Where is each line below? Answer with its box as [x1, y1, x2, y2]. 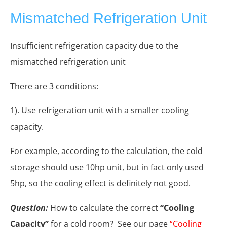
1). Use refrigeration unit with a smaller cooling [10, 105, 189, 117]
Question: [10, 202, 48, 214]
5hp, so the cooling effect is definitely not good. [10, 178, 191, 190]
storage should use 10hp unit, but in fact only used [10, 162, 204, 173]
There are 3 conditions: [10, 81, 98, 92]
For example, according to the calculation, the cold [10, 145, 203, 157]
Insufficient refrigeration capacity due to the [10, 40, 178, 52]
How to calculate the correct [48, 202, 160, 214]
